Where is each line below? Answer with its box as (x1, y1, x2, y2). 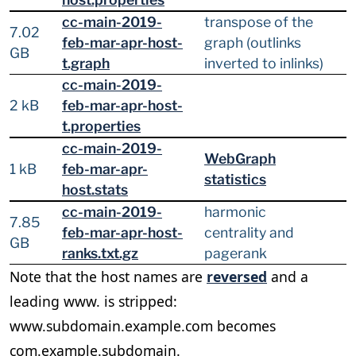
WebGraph (204, 150, 276, 168)
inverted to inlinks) (204, 55, 323, 72)
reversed (207, 267, 267, 287)
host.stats (62, 181, 128, 199)
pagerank (204, 245, 267, 262)
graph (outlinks (204, 34, 301, 52)
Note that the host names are (10, 267, 207, 287)
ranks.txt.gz (62, 245, 138, 262)
